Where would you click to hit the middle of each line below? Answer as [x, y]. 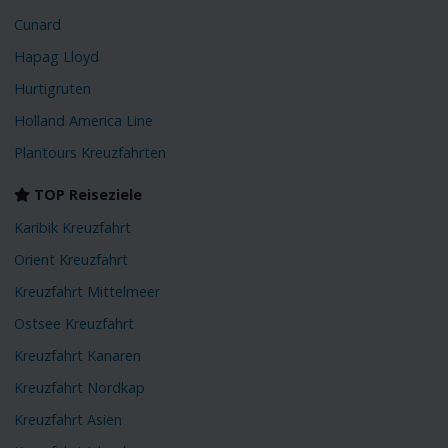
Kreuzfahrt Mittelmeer [87, 291]
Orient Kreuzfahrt [71, 260]
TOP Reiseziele [86, 194]
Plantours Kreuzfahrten [90, 152]
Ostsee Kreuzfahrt [74, 323]
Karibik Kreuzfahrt [73, 228]
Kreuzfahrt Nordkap [80, 387]
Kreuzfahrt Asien [68, 419]
